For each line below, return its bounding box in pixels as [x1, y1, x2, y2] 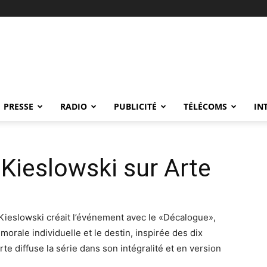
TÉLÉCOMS [184, 101, 227, 112]
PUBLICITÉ [114, 101, 157, 112]
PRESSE [4, 101, 33, 112]
